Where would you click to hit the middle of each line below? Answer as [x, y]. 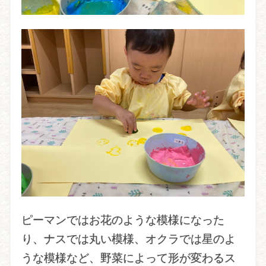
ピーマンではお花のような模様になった [123, 220]
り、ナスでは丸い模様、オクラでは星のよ [128, 239]
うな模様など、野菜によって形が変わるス [128, 258]
